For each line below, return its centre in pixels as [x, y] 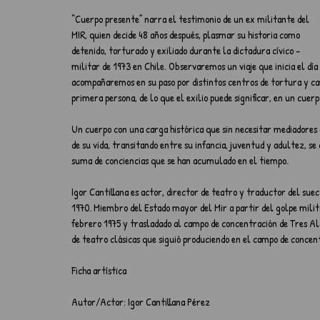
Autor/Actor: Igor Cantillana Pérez [141, 302]
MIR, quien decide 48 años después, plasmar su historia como [187, 35]
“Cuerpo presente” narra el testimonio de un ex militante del [191, 19]
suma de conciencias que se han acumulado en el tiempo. [180, 160]
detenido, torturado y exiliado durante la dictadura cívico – [187, 50]
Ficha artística [99, 270]
